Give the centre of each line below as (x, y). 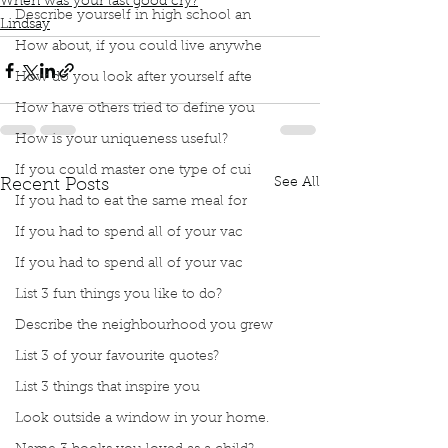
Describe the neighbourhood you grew (144, 326)
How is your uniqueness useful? (121, 140)
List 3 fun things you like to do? (118, 295)
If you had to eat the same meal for (131, 202)
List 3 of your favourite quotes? (117, 357)
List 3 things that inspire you (107, 388)
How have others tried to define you (135, 109)
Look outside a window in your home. (142, 419)
